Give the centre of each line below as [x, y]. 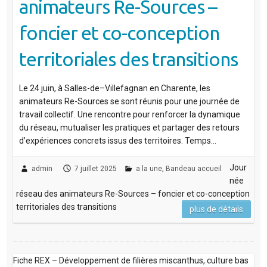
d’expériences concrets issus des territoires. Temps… [117, 140]
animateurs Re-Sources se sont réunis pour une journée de [129, 101]
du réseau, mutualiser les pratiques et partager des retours [129, 127]
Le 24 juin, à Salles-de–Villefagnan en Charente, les [114, 88]
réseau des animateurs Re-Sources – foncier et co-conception [133, 193]
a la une [149, 168]
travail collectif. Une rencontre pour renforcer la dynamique [129, 114]
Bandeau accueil [193, 168]
